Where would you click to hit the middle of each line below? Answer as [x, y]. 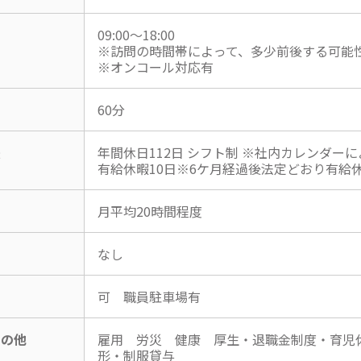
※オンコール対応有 [156, 67]
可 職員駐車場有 [149, 297]
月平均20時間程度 [150, 212]
